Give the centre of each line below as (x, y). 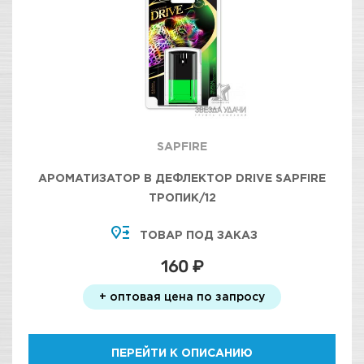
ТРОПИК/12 (182, 197)
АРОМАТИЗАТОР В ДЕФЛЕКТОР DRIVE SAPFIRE (182, 178)
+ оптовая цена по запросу (182, 296)
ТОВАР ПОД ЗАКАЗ (198, 234)
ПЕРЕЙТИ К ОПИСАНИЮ (182, 352)
